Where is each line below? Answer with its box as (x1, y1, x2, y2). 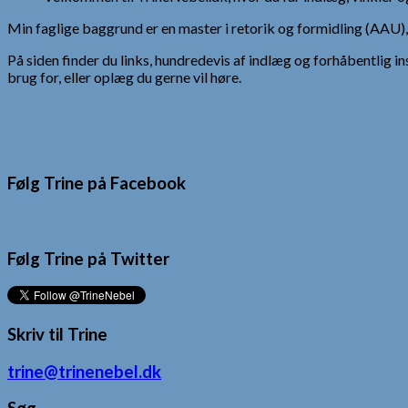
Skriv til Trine (7, 323, 107, 344)
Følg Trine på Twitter (7, 249, 169, 270)
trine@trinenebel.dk (7, 361, 161, 382)
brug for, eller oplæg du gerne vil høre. (7, 68, 241, 86)
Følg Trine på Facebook (7, 173, 186, 193)
